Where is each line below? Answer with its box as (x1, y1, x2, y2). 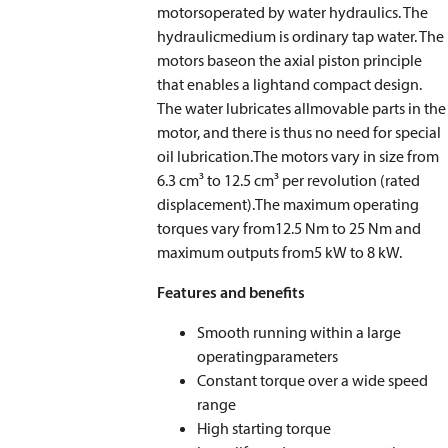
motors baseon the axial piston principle (157, 50, 423, 70)
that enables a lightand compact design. (157, 74, 423, 94)
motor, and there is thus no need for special (157, 122, 442, 142)
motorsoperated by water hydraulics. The (157, 2, 429, 22)
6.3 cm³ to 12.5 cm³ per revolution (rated (157, 170, 421, 190)
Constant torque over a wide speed (197, 370, 429, 390)
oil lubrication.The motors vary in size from (157, 146, 440, 166)
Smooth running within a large (197, 322, 402, 342)
